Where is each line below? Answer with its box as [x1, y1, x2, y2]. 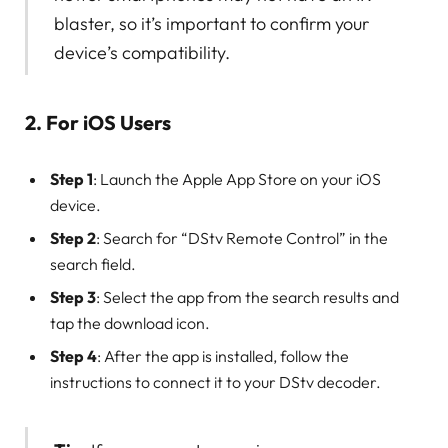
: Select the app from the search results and [96, 286, 399, 307]
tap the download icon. [50, 312, 210, 333]
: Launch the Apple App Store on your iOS [93, 168, 381, 189]
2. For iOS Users [25, 109, 171, 135]
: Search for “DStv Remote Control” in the [96, 227, 388, 248]
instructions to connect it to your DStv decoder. [50, 371, 381, 392]
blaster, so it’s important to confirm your [54, 11, 370, 35]
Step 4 [50, 345, 97, 366]
